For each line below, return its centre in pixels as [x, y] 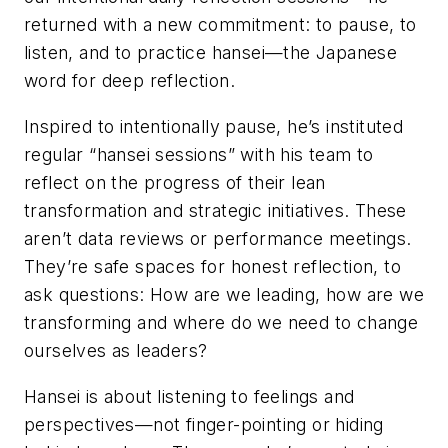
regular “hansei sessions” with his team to [199, 155]
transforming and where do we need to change [221, 323]
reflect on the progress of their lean [175, 183]
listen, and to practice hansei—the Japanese [211, 53]
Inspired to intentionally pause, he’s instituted [214, 127]
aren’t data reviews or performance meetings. [218, 239]
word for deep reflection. [129, 81]
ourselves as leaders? [116, 351]
